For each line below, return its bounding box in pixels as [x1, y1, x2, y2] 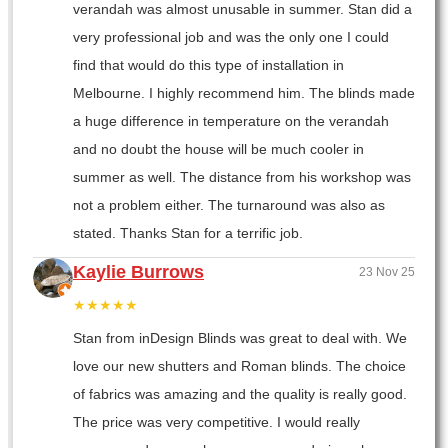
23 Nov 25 [359, 265, 415, 279]
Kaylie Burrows [73, 262, 204, 282]
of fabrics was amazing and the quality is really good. [73, 386, 407, 402]
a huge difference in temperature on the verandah [73, 113, 389, 129]
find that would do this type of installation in [73, 57, 344, 73]
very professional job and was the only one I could [73, 29, 389, 45]
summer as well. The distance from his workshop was [73, 169, 411, 185]
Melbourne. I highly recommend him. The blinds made [73, 85, 415, 101]
